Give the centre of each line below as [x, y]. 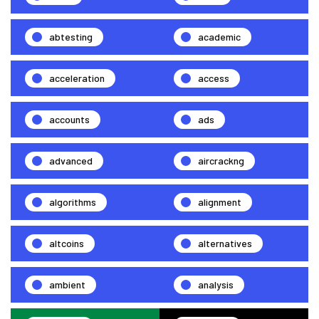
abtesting [71, 36]
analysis [216, 284]
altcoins [67, 243]
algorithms [73, 202]
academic [219, 36]
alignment [220, 202]
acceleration [77, 78]
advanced [71, 160]
